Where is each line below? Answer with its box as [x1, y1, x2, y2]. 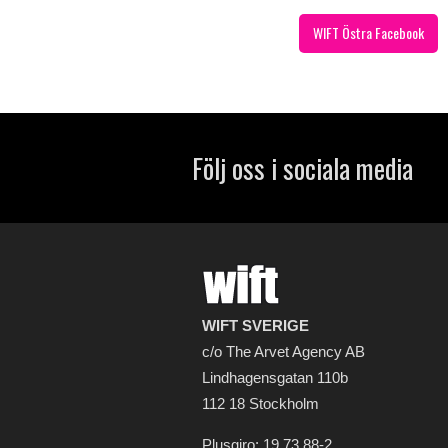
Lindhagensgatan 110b [202, 369, 348, 386]
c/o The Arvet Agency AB [202, 343, 365, 360]
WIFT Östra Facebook [312, 22, 424, 43]
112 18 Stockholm [202, 395, 319, 412]
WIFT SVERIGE [202, 317, 309, 334]
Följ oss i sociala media [192, 148, 413, 188]
